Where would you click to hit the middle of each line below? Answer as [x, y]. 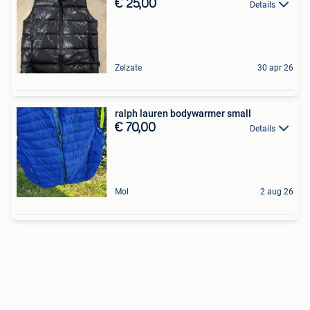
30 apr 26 [275, 68]
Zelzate [128, 68]
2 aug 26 [277, 192]
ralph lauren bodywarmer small [183, 114]
